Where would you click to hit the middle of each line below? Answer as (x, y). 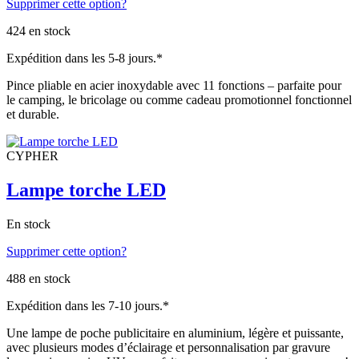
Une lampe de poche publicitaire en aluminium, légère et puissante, (175, 333)
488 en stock (38, 278)
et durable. (33, 115)
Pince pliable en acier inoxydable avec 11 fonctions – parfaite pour (174, 86)
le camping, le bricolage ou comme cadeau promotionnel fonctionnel (179, 100)
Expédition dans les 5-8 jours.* (85, 58)
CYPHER (32, 156)
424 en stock (38, 31)
